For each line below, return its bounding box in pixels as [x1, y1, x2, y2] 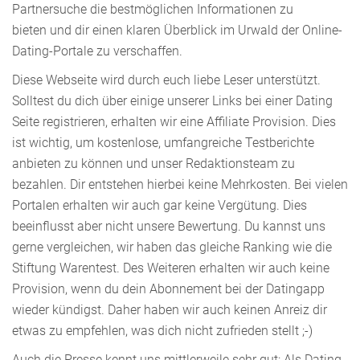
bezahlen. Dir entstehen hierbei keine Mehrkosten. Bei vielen [12, 176, 348, 192]
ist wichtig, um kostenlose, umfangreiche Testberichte [12, 134, 314, 150]
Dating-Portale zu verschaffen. [12, 43, 182, 59]
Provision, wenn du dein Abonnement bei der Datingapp [12, 280, 325, 297]
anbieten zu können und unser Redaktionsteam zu [12, 155, 295, 171]
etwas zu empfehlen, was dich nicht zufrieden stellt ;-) [12, 322, 313, 338]
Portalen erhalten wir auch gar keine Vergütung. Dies [12, 197, 307, 213]
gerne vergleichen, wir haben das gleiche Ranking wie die [12, 239, 332, 255]
